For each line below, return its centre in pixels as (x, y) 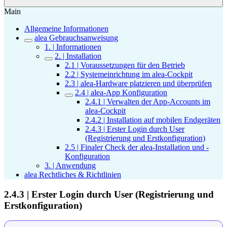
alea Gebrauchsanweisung (76, 38)
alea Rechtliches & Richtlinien (73, 175)
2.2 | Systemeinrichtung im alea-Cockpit (129, 74)
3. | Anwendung (70, 165)
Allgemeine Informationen (66, 29)
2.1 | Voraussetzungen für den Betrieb (125, 65)
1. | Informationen (73, 47)
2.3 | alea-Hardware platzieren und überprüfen (138, 83)
